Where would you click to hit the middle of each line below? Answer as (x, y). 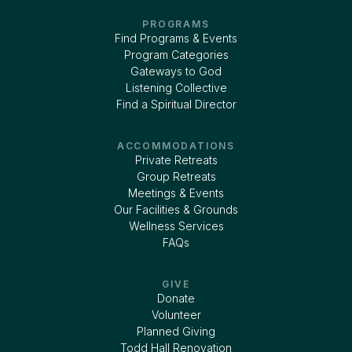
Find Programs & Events (176, 38)
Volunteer (176, 314)
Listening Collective (176, 87)
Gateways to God (176, 71)
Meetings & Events (176, 192)
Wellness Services (176, 225)
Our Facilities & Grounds (176, 209)
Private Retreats (176, 159)
